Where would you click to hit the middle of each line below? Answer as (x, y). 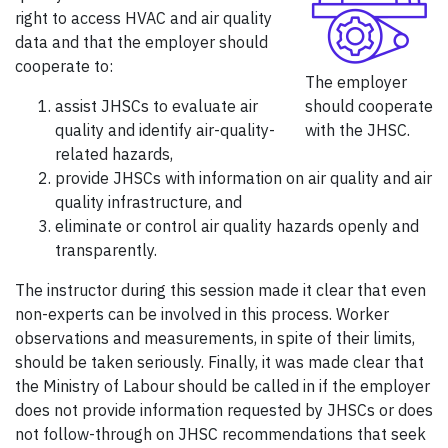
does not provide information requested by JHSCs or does (224, 410)
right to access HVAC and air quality (143, 18)
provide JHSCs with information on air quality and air (243, 178)
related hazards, (114, 154)
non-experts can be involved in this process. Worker (202, 314)
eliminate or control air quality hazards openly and (237, 226)
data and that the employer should (141, 42)
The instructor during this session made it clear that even (220, 290)
